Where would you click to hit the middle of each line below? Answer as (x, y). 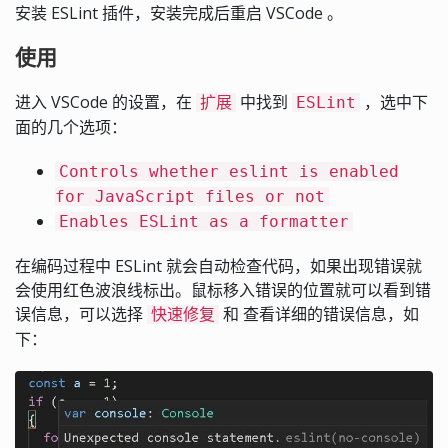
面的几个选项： (71, 127)
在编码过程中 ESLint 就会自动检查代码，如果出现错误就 (218, 266)
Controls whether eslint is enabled (229, 172)
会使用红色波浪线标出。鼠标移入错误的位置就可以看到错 (223, 290)
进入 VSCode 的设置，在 (105, 102)
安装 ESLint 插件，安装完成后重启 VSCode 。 (179, 13)
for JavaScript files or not (190, 197)
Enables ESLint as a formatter (204, 222)
